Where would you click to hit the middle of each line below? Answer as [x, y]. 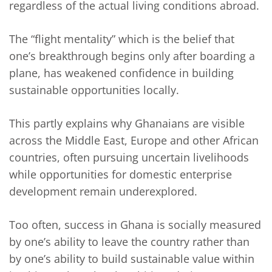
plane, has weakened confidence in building [121, 73]
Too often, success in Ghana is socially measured [135, 225]
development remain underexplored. [103, 192]
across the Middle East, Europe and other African [134, 141]
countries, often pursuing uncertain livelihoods [129, 158]
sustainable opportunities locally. [94, 90]
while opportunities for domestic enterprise [121, 175]
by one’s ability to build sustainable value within [132, 259]
